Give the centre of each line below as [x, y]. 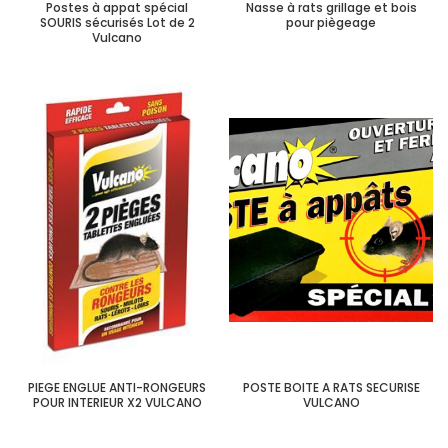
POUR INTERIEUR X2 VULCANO [117, 402]
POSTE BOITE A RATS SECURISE [331, 387]
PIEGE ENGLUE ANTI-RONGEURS [117, 387]
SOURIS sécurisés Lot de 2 [117, 22]
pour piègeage [331, 22]
